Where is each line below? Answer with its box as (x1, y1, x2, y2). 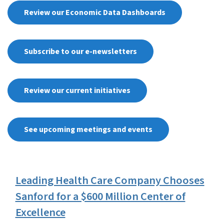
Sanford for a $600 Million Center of (15, 188, 185, 205)
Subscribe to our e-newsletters (23, 46, 137, 57)
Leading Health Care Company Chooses (15, 172, 204, 189)
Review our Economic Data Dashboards (23, 7, 165, 18)
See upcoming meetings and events (23, 124, 152, 135)
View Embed (6, 156, 53, 169)
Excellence (15, 204, 65, 221)
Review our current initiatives (23, 85, 130, 96)
